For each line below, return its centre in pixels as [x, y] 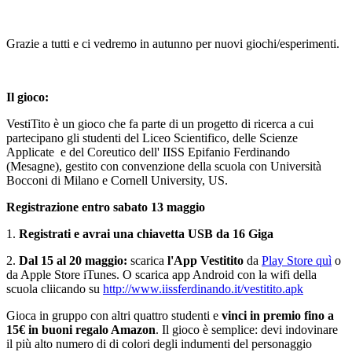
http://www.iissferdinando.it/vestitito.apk [203, 289]
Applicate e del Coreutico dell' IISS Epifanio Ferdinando [148, 152]
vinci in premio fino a [276, 316]
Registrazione [42, 207]
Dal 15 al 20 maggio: [73, 261]
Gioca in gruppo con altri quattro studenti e [112, 316]
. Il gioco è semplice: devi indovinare [247, 330]
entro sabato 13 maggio [143, 207]
